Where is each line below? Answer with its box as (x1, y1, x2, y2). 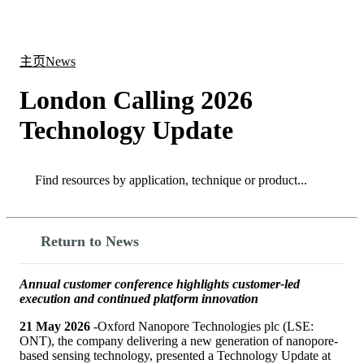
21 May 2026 (19, 318, 90, 333)
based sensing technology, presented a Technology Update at (19, 348, 331, 362)
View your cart (275, 24, 352, 38)
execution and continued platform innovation (19, 291, 258, 305)
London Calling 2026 (19, 85, 253, 115)
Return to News (41, 232, 139, 249)
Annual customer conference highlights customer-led (19, 276, 300, 291)
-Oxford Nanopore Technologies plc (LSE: (90, 318, 314, 333)
